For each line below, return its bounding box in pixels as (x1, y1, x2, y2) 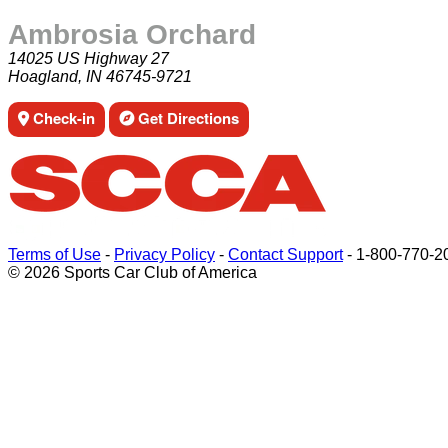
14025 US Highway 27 (8, 50, 169, 67)
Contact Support (228, 246, 343, 263)
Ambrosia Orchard (8, 19, 256, 50)
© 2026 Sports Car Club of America (8, 264, 257, 281)
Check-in (29, 107, 95, 129)
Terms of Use (8, 246, 101, 263)
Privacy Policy (114, 246, 215, 263)
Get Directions (134, 107, 239, 129)
